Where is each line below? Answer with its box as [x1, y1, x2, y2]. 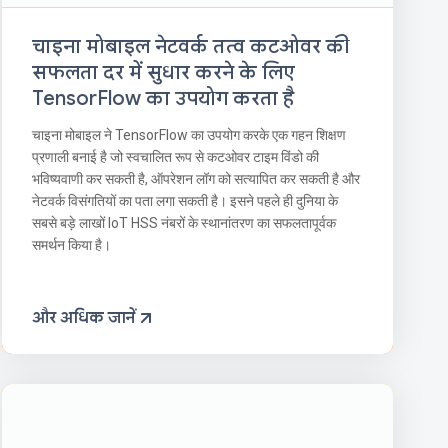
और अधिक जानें [31, 307, 135, 328]
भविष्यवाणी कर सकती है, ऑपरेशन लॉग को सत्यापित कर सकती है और [31, 170, 360, 187]
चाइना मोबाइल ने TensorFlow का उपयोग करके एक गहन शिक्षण [31, 126, 346, 143]
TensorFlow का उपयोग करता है [31, 85, 294, 111]
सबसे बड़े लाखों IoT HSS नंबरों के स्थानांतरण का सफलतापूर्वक [31, 214, 336, 231]
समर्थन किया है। [31, 236, 111, 253]
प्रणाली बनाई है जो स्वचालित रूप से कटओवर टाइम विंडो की [31, 148, 319, 165]
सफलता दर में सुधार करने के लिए [31, 59, 295, 85]
